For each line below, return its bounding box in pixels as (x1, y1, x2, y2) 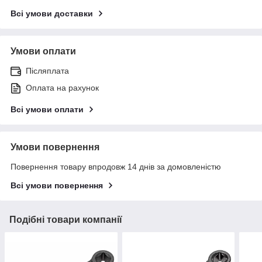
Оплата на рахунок (26, 82, 99, 92)
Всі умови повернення (11, 180, 103, 190)
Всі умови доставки (11, 8, 93, 18)
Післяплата (26, 65, 69, 75)
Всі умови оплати (11, 104, 84, 114)
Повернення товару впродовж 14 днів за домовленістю (11, 161, 221, 171)
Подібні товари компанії (9, 214, 122, 225)
